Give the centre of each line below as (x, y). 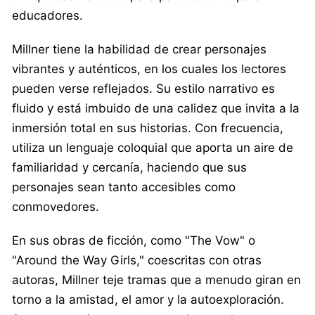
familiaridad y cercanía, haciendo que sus (129, 167)
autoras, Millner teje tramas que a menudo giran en (156, 279)
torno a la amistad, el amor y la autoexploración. (148, 299)
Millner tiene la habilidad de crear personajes (139, 49)
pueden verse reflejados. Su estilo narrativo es (143, 88)
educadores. (47, 15)
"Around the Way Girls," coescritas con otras (137, 260)
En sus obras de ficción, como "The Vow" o (134, 240)
